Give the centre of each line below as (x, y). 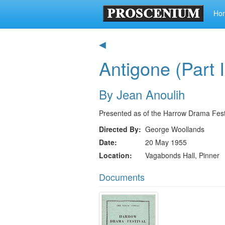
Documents (122, 177)
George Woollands (175, 129)
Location (114, 155)
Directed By (119, 129)
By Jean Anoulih (142, 94)
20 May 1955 (166, 142)
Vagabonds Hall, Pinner (182, 155)
